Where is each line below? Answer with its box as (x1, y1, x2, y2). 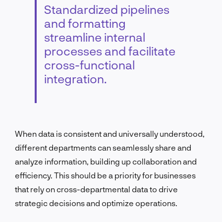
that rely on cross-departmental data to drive (15, 184, 178, 194)
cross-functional (44, 57, 135, 72)
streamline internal (44, 29, 145, 44)
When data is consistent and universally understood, (15, 128, 205, 138)
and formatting (44, 15, 126, 30)
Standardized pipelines (44, 1, 169, 16)
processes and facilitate (44, 43, 175, 58)
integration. (44, 71, 107, 86)
